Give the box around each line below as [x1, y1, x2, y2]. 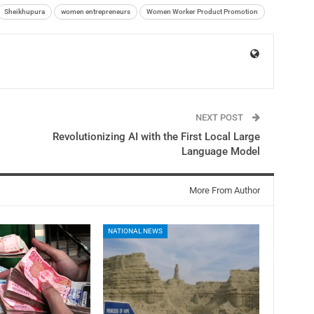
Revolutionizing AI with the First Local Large [53, 130, 260, 143]
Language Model [182, 144, 260, 158]
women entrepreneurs [61, 7, 130, 15]
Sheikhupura [4, 7, 45, 15]
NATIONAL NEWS [107, 226, 163, 235]
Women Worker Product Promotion [146, 7, 258, 15]
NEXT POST [196, 111, 245, 123]
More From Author [189, 184, 260, 196]
